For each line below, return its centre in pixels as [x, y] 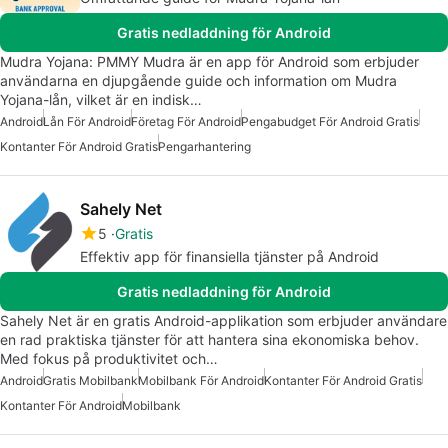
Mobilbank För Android [201, 381]
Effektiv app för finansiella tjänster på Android [229, 257]
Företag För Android [186, 122]
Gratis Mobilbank [90, 381]
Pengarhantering [204, 147]
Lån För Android [87, 122]
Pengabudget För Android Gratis [330, 122]
